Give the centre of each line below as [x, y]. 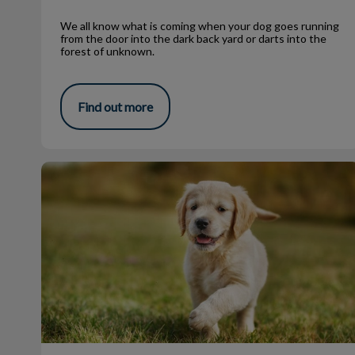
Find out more [115, 107]
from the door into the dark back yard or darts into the [193, 38]
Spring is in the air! [90, 170]
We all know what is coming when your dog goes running [200, 25]
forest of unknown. [107, 51]
